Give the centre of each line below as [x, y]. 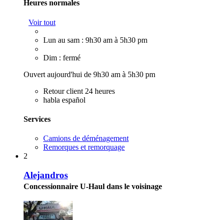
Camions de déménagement [86, 138]
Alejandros [46, 175]
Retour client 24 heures [79, 91]
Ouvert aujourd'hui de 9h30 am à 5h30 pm [89, 74]
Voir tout [42, 22]
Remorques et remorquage [84, 147]
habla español [64, 100]
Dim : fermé [62, 57]
